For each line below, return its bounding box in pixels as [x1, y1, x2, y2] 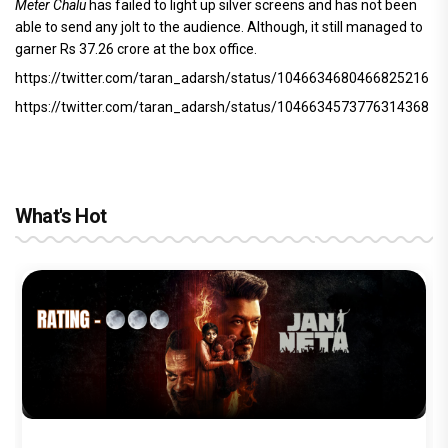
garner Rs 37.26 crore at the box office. [15, 40, 257, 57]
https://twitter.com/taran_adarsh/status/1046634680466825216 [15, 69, 429, 86]
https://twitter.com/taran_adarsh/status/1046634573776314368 [15, 98, 429, 115]
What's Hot [15, 203, 106, 228]
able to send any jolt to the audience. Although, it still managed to [15, 18, 423, 35]
